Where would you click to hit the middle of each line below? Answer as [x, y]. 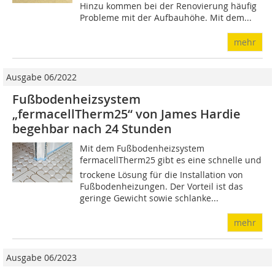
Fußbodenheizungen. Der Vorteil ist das [162, 187]
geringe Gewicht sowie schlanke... [149, 198]
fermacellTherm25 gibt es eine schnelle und [171, 160]
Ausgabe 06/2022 [41, 77]
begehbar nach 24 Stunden [92, 129]
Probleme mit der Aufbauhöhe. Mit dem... [166, 18]
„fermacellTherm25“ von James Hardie [126, 114]
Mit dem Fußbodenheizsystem [142, 149]
